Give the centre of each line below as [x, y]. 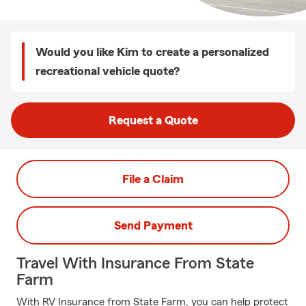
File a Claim [153, 179]
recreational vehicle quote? [108, 71]
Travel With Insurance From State [135, 264]
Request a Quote [153, 120]
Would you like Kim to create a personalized [152, 52]
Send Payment [153, 225]
